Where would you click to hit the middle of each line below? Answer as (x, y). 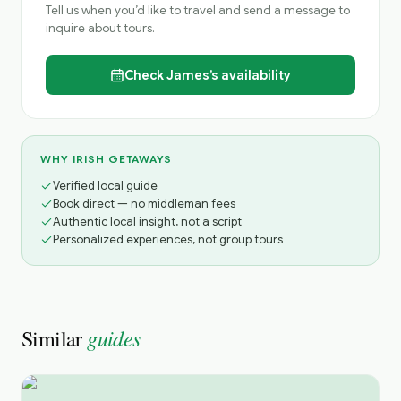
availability (255, 75)
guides (114, 337)
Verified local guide (105, 186)
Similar (55, 338)
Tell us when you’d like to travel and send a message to (198, 10)
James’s (192, 75)
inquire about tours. (100, 28)
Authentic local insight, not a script (147, 222)
